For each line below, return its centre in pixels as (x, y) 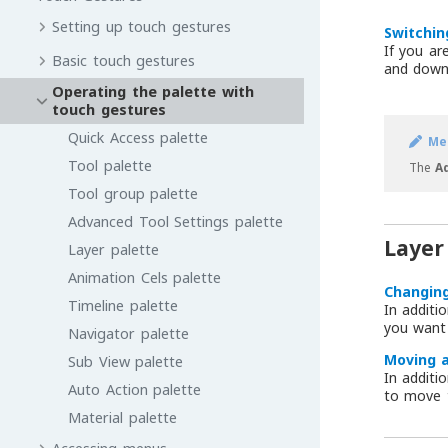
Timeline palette (123, 305)
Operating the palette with (153, 91)
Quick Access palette (138, 137)
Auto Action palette (135, 389)
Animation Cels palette (145, 277)
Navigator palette (128, 333)
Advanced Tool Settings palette (175, 221)
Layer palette (113, 249)
